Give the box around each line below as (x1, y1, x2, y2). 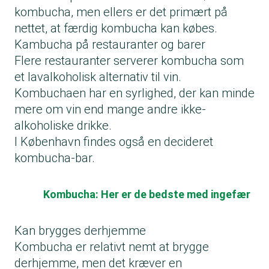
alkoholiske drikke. (14, 118, 112, 133)
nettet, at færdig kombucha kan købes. (14, 20, 217, 35)
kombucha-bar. (14, 150, 95, 165)
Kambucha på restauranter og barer (14, 37, 205, 52)
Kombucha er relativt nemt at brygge (14, 239, 209, 254)
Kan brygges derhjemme (14, 223, 146, 238)
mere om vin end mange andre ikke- (14, 101, 206, 116)
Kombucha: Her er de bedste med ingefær (43, 187, 250, 201)
